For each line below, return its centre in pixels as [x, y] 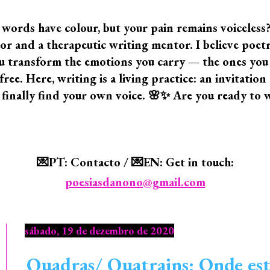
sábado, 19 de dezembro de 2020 [99, 231]
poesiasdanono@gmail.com [135, 182]
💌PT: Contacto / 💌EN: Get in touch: [135, 162]
